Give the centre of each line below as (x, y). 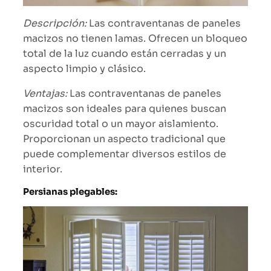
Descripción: (55, 23)
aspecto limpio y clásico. (84, 68)
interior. (43, 169)
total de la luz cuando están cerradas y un (125, 53)
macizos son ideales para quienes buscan (125, 108)
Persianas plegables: (70, 191)
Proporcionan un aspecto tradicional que (124, 139)
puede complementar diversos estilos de (125, 154)
